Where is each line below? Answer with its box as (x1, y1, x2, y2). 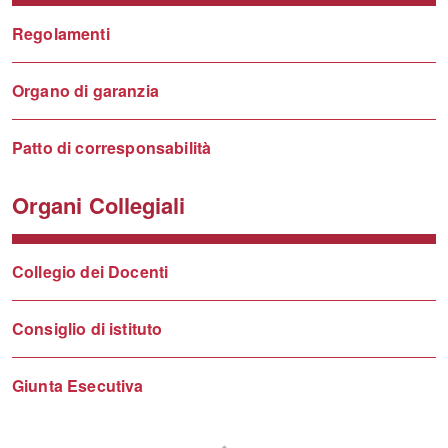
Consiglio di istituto (12, 317, 163, 341)
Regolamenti (12, 22, 110, 46)
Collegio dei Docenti (12, 260, 169, 284)
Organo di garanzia (12, 79, 159, 103)
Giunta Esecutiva (12, 374, 144, 398)
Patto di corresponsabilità (12, 136, 212, 160)
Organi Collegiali (12, 189, 186, 222)
